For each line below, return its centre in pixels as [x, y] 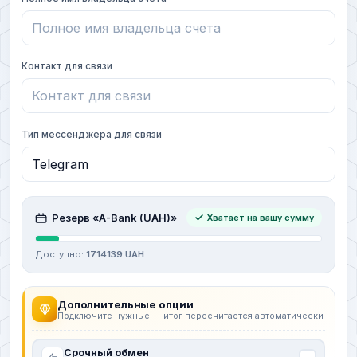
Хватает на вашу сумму [261, 218]
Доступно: [61, 255]
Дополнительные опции [126, 304]
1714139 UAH [115, 255]
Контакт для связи [67, 66]
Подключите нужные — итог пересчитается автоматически [190, 316]
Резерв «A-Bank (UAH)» [114, 218]
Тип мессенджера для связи [92, 134]
